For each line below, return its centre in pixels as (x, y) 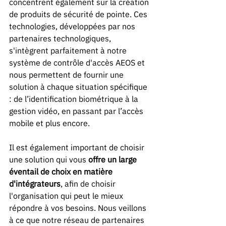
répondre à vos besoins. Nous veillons (79, 208)
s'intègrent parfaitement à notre (69, 50)
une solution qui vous (48, 159)
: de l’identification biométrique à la (75, 99)
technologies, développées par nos (73, 26)
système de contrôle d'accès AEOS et (78, 62)
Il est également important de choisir (78, 147)
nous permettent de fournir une (67, 74)
